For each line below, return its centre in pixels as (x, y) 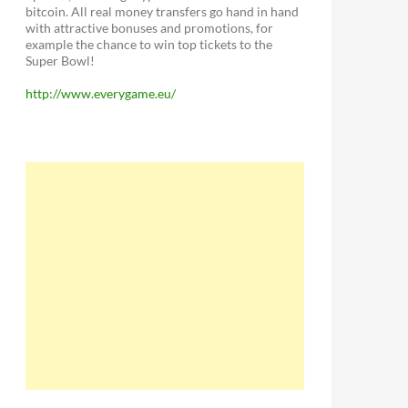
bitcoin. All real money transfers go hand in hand (162, 11)
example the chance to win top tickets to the (149, 44)
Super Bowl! (60, 60)
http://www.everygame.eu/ (101, 93)
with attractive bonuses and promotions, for (149, 27)
